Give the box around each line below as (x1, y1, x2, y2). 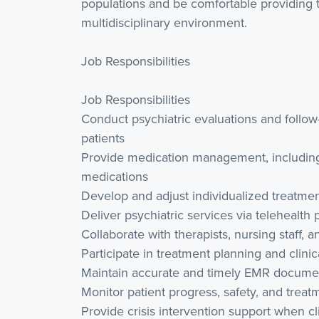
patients (81, 129, 125, 147)
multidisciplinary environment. (81, 14, 247, 31)
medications (81, 167, 148, 185)
